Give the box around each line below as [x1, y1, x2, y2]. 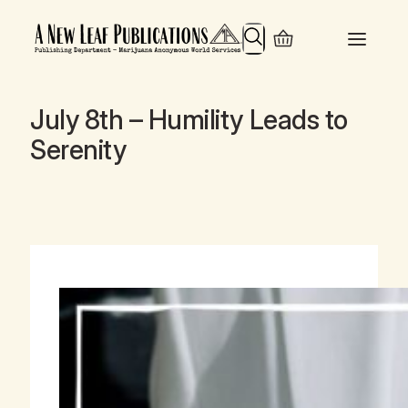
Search [241, 23, 286, 41]
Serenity [30, 133, 127, 166]
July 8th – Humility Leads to [30, 103, 348, 136]
